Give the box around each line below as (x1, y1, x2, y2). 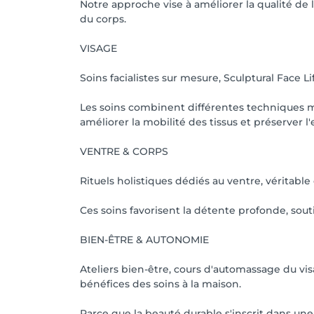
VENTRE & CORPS (80, 145, 168, 158)
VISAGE (80, 42, 117, 55)
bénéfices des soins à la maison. (80, 278, 241, 290)
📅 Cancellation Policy (91, 14, 200, 27)
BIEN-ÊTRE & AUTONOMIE (80, 233, 209, 246)
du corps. (80, 13, 126, 25)
